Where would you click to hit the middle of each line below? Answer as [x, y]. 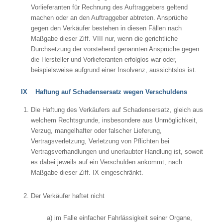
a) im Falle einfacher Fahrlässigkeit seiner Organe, [119, 218]
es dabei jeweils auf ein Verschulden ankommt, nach [106, 162]
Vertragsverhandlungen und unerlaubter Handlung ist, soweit [117, 151]
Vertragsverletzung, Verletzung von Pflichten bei [100, 141]
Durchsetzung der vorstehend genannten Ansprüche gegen [115, 49]
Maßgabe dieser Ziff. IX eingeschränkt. [87, 172]
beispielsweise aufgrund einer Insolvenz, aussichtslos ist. [113, 70]
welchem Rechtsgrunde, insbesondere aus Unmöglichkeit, [114, 120]
